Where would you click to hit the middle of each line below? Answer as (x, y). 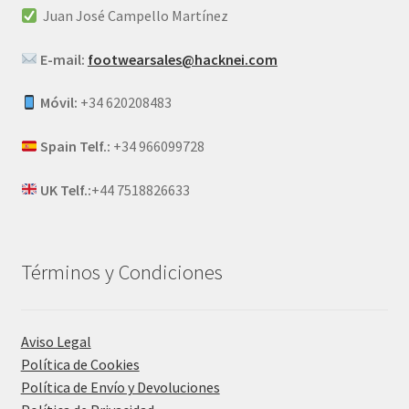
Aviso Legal (56, 342)
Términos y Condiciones (121, 272)
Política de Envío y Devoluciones (120, 388)
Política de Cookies (80, 365)
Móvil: (60, 103)
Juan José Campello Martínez (132, 16)
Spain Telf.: (76, 147)
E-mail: (63, 59)
